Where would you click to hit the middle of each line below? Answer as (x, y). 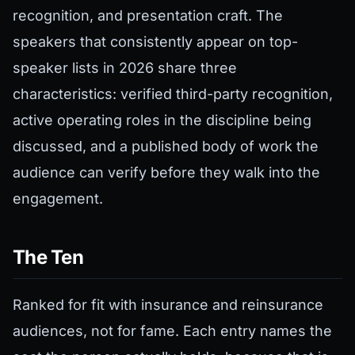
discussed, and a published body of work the (166, 147)
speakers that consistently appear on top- (155, 42)
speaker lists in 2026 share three (125, 68)
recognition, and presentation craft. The (148, 16)
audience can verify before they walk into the (166, 173)
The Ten (48, 258)
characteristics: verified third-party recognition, (173, 94)
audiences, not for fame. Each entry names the (172, 331)
